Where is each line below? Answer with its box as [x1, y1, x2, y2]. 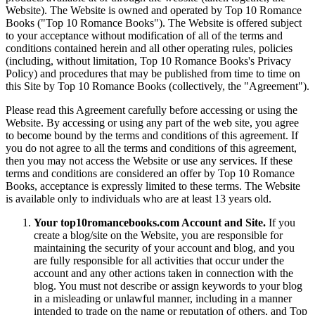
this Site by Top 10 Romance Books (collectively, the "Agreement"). [6, 80, 309, 93]
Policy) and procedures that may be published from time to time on [6, 67, 300, 80]
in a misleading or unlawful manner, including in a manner [34, 292, 292, 305]
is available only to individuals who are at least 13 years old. [6, 193, 271, 205]
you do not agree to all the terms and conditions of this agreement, [6, 142, 297, 155]
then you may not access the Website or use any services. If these [6, 155, 292, 167]
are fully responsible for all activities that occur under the [34, 255, 284, 267]
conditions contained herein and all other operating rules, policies [6, 42, 292, 55]
